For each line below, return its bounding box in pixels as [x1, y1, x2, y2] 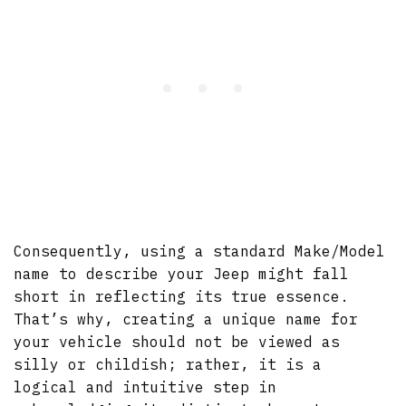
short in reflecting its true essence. [14, 286, 350, 305]
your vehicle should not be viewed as [14, 332, 341, 351]
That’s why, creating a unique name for [14, 309, 359, 328]
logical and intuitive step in [14, 377, 277, 396]
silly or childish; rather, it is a [14, 354, 323, 373]
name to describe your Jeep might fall [14, 264, 350, 283]
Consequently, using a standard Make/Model [14, 241, 386, 260]
